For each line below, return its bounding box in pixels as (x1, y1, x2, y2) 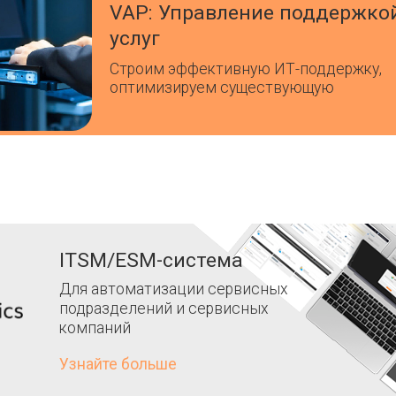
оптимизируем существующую (110, 78, 334, 96)
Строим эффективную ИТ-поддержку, (110, 59, 382, 78)
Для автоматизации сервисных (58, 279, 288, 298)
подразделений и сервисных (58, 299, 269, 317)
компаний (58, 318, 131, 337)
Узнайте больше (58, 354, 177, 373)
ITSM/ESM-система (58, 247, 243, 272)
